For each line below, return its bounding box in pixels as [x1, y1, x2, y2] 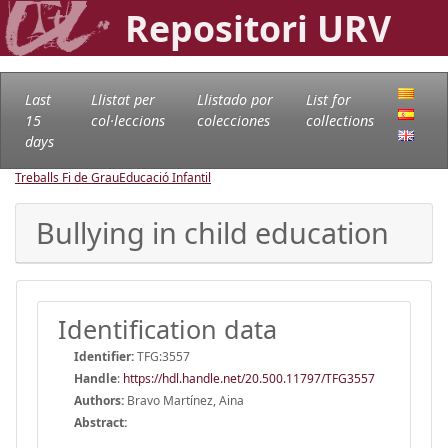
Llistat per [90, 89, 155, 109]
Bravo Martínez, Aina [124, 391, 244, 409]
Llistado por [196, 89, 273, 109]
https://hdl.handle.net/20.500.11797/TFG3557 [123, 369, 375, 387]
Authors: [74, 391, 124, 409]
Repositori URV [125, 4, 391, 52]
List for [305, 89, 351, 109]
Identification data [58, 311, 277, 346]
